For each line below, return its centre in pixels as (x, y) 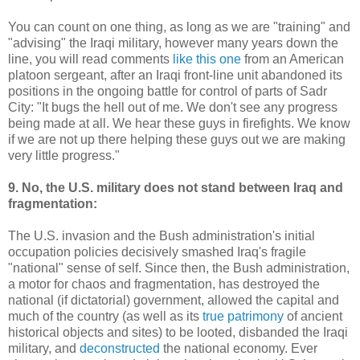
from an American (292, 59)
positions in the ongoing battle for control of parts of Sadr (168, 91)
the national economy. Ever (239, 348)
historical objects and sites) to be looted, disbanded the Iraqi (178, 332)
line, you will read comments (90, 59)
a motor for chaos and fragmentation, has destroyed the (164, 284)
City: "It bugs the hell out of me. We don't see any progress (173, 107)
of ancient (313, 316)
